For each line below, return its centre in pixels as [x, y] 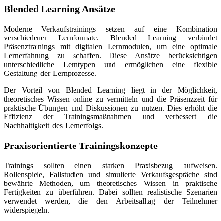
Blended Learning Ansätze [60, 9]
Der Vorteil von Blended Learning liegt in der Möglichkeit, [110, 90]
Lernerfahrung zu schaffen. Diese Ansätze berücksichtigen [110, 55]
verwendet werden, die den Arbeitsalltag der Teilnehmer [110, 201]
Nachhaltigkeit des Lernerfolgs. [54, 125]
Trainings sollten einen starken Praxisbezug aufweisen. [110, 165]
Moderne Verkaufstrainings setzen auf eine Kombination [110, 29]
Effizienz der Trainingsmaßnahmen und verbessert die [110, 116]
